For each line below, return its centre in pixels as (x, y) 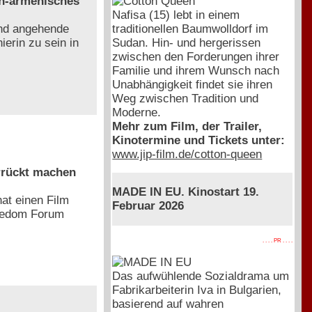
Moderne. (137, 112)
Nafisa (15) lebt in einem (176, 15)
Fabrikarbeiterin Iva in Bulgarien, (197, 290)
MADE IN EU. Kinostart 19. (186, 192)
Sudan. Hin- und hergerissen (187, 42)
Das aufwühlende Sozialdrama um (201, 276)
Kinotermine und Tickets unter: (199, 140)
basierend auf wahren (168, 304)
